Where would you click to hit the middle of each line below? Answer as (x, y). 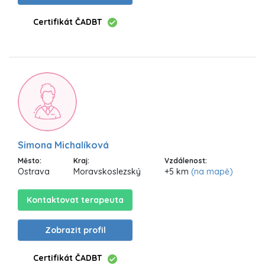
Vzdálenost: (186, 161)
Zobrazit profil (75, 230)
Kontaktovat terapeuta (75, 200)
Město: (30, 161)
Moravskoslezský (107, 172)
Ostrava (34, 172)
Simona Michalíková (63, 145)
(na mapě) (212, 172)
